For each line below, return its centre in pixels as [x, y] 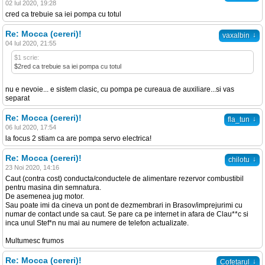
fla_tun [239, 119]
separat [17, 98]
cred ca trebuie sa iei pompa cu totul [63, 14]
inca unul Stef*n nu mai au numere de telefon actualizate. [97, 223]
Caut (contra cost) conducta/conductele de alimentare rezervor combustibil [125, 178]
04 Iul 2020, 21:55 [31, 43]
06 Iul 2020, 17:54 [31, 127]
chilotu [239, 159]
